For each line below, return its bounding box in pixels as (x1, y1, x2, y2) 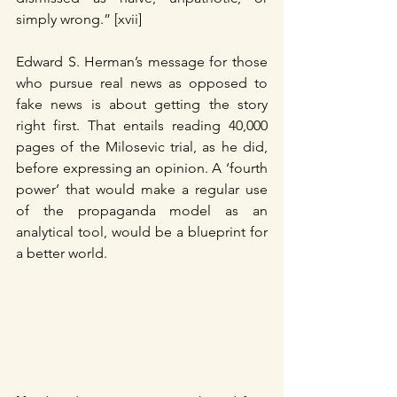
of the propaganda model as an (16, 201, 268, 219)
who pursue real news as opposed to (16, 74, 268, 91)
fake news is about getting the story (16, 95, 268, 113)
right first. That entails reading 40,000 (16, 116, 268, 134)
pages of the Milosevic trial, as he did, (16, 137, 268, 155)
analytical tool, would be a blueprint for (16, 222, 268, 240)
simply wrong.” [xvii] (16, 10, 142, 27)
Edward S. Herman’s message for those (16, 52, 268, 70)
